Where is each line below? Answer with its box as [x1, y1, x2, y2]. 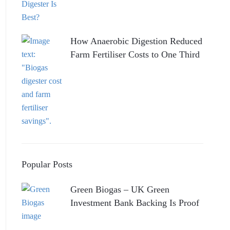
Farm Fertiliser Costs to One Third [70, 49, 200, 60]
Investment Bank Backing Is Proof [70, 198, 199, 208]
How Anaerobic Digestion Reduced [70, 36, 202, 47]
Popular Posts [21, 159, 72, 170]
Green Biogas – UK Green [70, 184, 169, 195]
